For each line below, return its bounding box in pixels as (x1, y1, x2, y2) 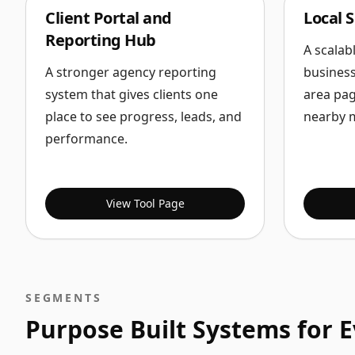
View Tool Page (105, 196, 185, 211)
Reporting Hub (45, 29, 156, 51)
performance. (45, 130, 128, 147)
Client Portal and (45, 7, 172, 29)
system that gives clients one (45, 86, 218, 103)
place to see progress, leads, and (45, 108, 242, 125)
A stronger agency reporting (45, 63, 216, 81)
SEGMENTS (25, 290, 102, 305)
